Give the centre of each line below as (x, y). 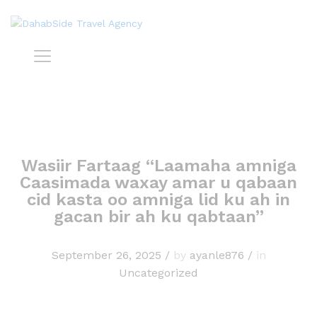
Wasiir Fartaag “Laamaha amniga (158, 165)
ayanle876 (217, 255)
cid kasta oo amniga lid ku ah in (158, 199)
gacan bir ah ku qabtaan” (158, 216)
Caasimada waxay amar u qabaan (158, 182)
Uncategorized (158, 272)
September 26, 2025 (106, 255)
